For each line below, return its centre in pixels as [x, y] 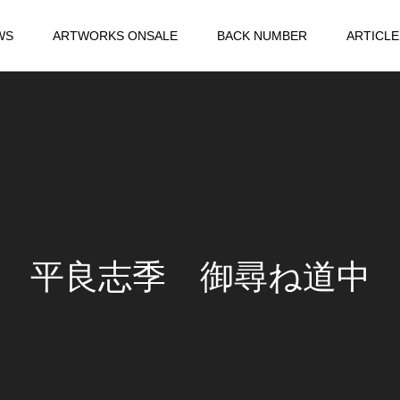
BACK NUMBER [262, 36]
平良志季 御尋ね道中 [200, 276]
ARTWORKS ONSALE [115, 36]
